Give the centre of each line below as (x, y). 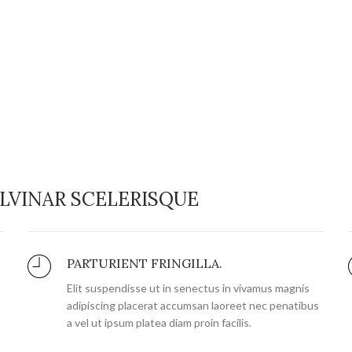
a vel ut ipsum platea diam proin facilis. (159, 322)
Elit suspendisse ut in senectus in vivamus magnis (189, 288)
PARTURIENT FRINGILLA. (145, 263)
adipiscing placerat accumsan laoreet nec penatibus (193, 305)
